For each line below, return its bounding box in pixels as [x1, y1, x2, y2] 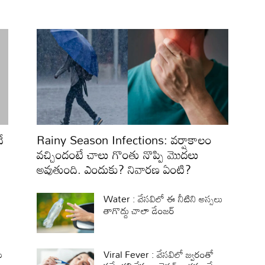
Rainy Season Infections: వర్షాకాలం [37, 127, 212, 151]
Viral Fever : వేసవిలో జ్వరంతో [104, 244, 214, 264]
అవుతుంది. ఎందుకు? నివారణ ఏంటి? [37, 157, 191, 181]
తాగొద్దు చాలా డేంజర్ [104, 201, 175, 220]
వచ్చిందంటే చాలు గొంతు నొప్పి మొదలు [37, 142, 199, 166]
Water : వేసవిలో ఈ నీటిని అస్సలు [104, 189, 223, 208]
